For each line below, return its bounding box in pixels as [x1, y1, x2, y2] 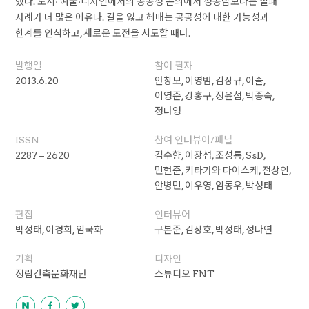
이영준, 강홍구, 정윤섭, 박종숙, [154, 90, 275, 101]
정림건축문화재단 [15, 268, 88, 279]
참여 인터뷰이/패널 [154, 134, 232, 146]
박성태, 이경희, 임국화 [15, 224, 103, 235]
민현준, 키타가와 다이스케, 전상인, [154, 165, 291, 176]
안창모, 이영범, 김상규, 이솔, [154, 75, 266, 86]
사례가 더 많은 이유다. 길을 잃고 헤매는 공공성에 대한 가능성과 [15, 12, 270, 23]
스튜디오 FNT [154, 268, 215, 279]
